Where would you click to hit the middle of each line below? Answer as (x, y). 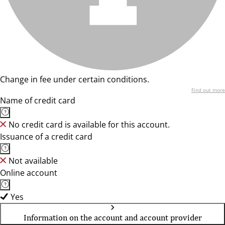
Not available (33, 161)
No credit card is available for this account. (89, 125)
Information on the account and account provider (113, 217)
